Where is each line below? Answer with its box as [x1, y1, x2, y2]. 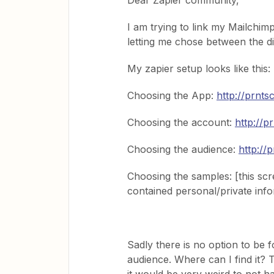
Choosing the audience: [127, 143, 239, 155]
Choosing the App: [127, 89, 217, 102]
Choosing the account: [127, 116, 235, 128]
